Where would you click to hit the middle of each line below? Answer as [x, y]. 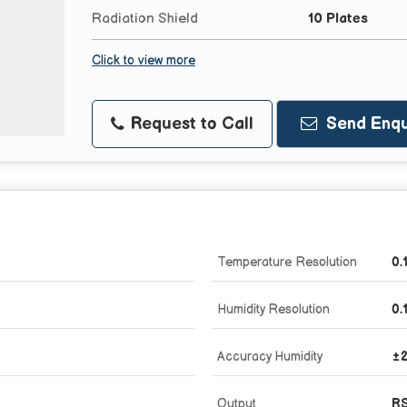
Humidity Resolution [273, 309]
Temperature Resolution [287, 262]
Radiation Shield [145, 18]
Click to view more [144, 60]
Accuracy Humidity [270, 356]
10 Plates [338, 18]
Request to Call [190, 124]
